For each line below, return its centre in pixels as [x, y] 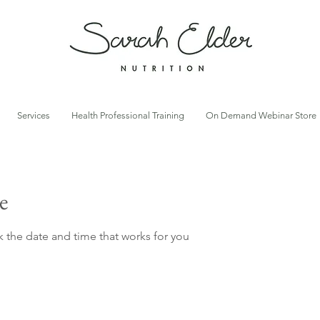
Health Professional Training [128, 115]
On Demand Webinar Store [261, 115]
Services [34, 115]
